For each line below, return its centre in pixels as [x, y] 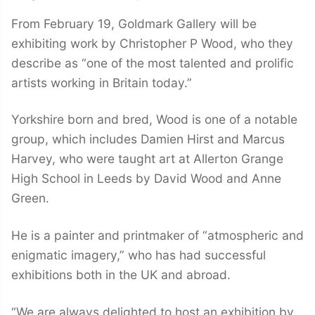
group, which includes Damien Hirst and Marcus [148, 139]
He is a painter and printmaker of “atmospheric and [157, 236]
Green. [30, 198]
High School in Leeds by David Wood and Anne [146, 179]
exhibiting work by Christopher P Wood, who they [152, 43]
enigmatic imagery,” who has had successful [139, 255]
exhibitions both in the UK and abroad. [121, 275]
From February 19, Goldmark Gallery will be [134, 23]
